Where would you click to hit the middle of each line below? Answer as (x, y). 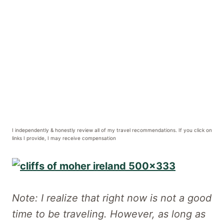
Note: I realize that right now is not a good (112, 198)
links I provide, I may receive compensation (64, 138)
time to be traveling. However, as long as (109, 214)
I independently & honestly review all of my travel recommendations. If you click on (112, 130)
